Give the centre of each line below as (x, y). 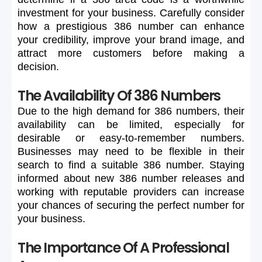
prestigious (82, 26)
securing (116, 205)
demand (115, 111)
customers (118, 53)
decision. (39, 66)
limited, (146, 124)
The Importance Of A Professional (123, 247)
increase (224, 192)
